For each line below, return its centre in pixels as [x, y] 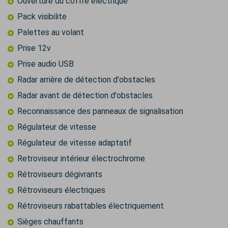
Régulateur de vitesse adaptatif [75, 143]
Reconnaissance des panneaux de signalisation [100, 111]
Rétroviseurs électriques [61, 190]
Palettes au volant [51, 33]
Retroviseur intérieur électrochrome [81, 159]
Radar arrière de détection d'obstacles [86, 80]
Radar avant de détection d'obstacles [85, 96]
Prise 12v [34, 48]
